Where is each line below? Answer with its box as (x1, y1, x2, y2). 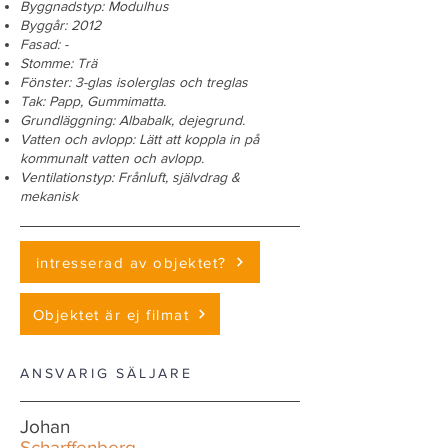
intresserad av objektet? (35, 253, 227, 271)
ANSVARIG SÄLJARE (20, 365, 193, 381)
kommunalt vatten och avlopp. (20, 150, 204, 166)
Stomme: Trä (20, 55, 97, 71)
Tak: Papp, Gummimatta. (20, 93, 166, 109)
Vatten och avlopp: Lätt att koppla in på (20, 131, 259, 147)
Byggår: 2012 (20, 17, 101, 33)
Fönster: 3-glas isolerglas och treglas (20, 74, 248, 90)
